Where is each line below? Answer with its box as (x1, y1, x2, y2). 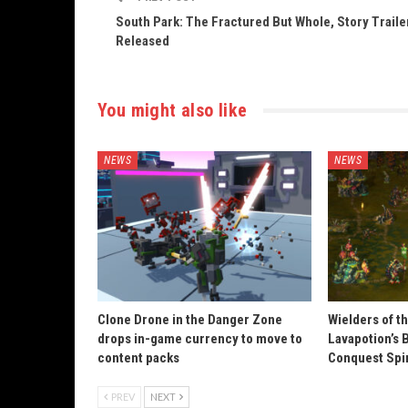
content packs (97, 349, 179, 366)
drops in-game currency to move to (97, 330, 302, 347)
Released (116, 33, 169, 49)
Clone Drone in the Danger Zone (97, 311, 282, 328)
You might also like (97, 99, 248, 121)
